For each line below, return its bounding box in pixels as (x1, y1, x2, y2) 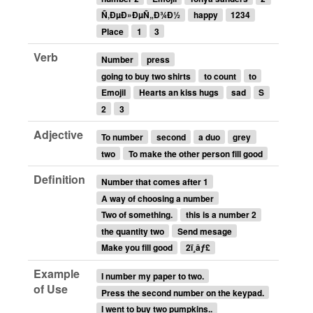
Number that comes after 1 (101, 175, 209, 188)
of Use (34, 281, 68, 298)
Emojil (101, 86, 126, 99)
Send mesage (177, 224, 232, 238)
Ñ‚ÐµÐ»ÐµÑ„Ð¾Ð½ (101, 8, 181, 22)
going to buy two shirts (101, 69, 191, 82)
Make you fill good (101, 241, 173, 254)
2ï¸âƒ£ (185, 241, 210, 254)
